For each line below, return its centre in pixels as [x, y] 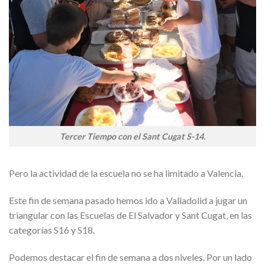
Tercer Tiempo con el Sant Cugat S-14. [132, 137]
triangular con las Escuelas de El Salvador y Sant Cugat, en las [130, 215]
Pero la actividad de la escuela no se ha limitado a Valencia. [126, 173]
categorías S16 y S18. [52, 230]
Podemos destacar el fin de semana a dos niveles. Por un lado [130, 257]
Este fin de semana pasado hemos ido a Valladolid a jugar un [128, 200]
